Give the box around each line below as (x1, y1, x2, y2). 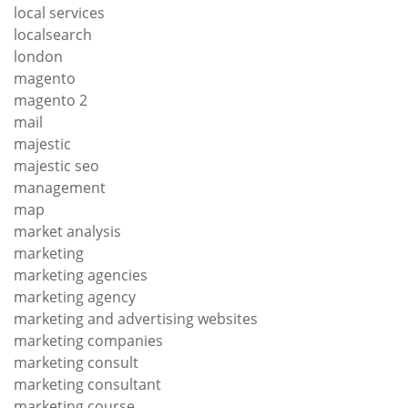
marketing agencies (14, 264, 148, 285)
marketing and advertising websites (14, 308, 258, 329)
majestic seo (14, 155, 99, 176)
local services (14, 2, 105, 23)
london (14, 46, 63, 66)
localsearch (14, 24, 92, 45)
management (14, 177, 106, 198)
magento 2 (14, 89, 87, 110)
